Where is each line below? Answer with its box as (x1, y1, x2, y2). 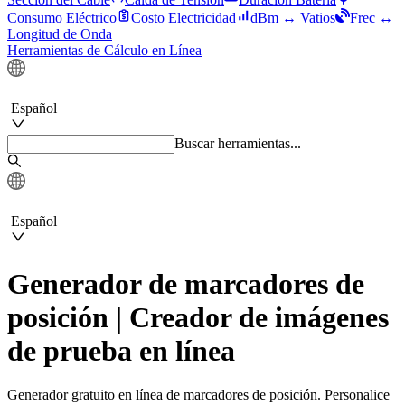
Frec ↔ (350, 10, 393, 26)
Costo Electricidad (131, 10, 236, 26)
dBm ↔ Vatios (250, 10, 335, 26)
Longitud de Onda (7, 26, 112, 42)
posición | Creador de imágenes (7, 300, 389, 334)
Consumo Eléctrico (7, 10, 117, 26)
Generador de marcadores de (7, 267, 364, 300)
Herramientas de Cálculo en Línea (7, 42, 202, 59)
